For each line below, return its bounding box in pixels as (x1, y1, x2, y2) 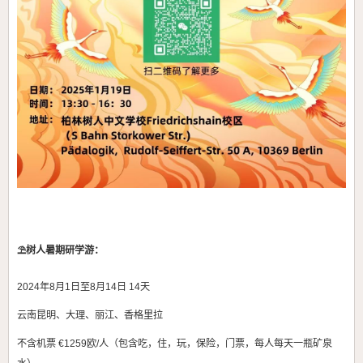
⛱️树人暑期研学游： (17, 245, 104, 257)
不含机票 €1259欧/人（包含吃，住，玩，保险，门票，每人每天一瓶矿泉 (17, 338, 332, 350)
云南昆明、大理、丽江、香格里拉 (17, 310, 163, 322)
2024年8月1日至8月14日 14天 (17, 281, 150, 293)
